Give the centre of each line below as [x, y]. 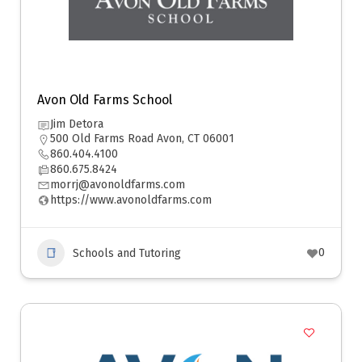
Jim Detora [77, 124]
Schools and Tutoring [127, 253]
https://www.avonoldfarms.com [131, 200]
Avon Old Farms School [105, 100]
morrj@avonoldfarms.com [118, 185]
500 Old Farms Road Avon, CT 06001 [142, 139]
